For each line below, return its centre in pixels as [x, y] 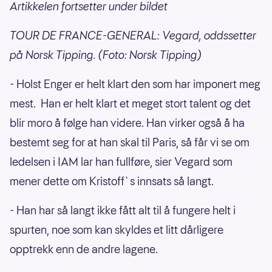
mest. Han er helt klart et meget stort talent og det [130, 104]
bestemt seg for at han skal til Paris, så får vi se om [130, 143]
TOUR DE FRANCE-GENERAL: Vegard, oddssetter [133, 36]
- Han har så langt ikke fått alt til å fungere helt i [123, 211]
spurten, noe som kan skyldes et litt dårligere [117, 230]
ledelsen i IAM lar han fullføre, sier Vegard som [121, 162]
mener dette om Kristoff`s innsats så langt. [112, 182]
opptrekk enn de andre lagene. [85, 250]
